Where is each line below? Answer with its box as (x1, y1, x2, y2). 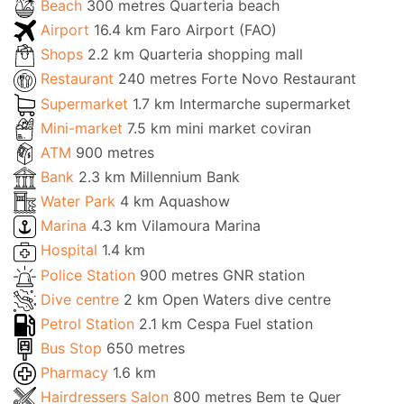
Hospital (41, 241, 102, 260)
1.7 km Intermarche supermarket (133, 94, 351, 113)
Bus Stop (41, 338, 106, 357)
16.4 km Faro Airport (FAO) (94, 21, 277, 40)
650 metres (106, 338, 185, 357)
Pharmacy (41, 363, 113, 382)
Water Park (41, 192, 120, 211)
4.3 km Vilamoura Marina (91, 216, 261, 235)
